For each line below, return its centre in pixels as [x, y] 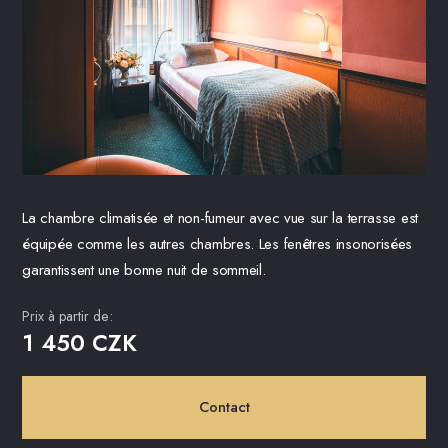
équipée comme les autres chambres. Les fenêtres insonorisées [217, 244]
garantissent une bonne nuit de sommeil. [144, 270]
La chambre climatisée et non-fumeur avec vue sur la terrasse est [220, 218]
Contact [224, 407]
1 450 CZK [80, 344]
